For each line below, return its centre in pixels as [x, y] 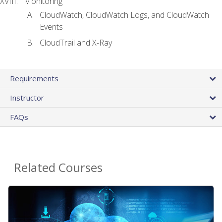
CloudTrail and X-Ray [76, 43]
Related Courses [58, 167]
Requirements [34, 79]
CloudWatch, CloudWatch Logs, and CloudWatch [124, 15]
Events [51, 27]
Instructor [27, 98]
